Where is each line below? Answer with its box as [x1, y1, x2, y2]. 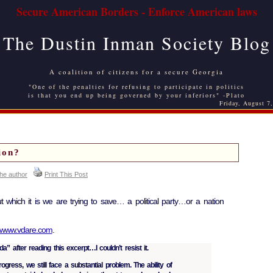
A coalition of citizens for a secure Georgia [49, 67, 224, 76]
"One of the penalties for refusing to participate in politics [29, 82, 244, 91]
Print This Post [44, 171, 88, 178]
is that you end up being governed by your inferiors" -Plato [28, 91, 245, 99]
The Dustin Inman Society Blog [2, 30, 271, 55]
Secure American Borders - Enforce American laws [16, 4, 257, 19]
